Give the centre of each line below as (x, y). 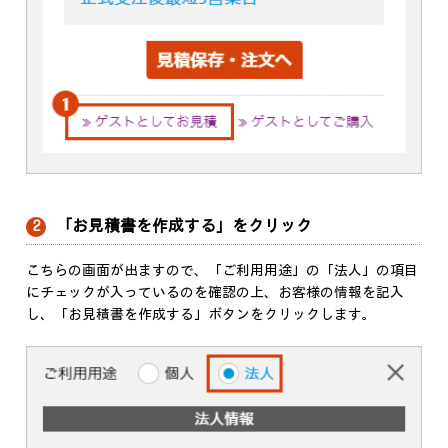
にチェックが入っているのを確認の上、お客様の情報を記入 (215, 292)
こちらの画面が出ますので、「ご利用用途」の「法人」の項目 (222, 270)
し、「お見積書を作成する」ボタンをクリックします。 (201, 314)
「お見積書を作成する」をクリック (184, 227)
